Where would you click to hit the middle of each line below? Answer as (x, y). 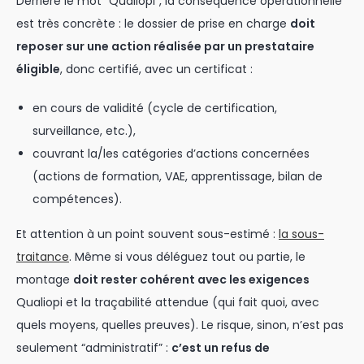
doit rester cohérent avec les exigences (191, 279)
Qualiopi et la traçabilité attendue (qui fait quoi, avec (168, 302)
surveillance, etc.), (84, 131)
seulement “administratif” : (94, 348)
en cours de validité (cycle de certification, (155, 108)
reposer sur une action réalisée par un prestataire (165, 46)
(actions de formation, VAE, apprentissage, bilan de (178, 176)
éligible (38, 69)
